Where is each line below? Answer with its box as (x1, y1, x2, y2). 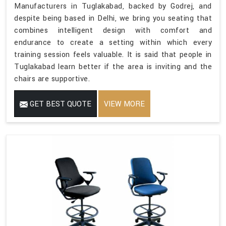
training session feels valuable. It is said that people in (14, 49, 212, 60)
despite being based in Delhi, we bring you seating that (14, 13, 212, 24)
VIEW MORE (104, 98, 145, 109)
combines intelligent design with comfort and (14, 25, 212, 36)
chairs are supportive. (14, 73, 90, 84)
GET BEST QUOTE (28, 98, 91, 109)
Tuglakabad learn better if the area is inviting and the (14, 61, 212, 72)
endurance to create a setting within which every (14, 37, 212, 48)
